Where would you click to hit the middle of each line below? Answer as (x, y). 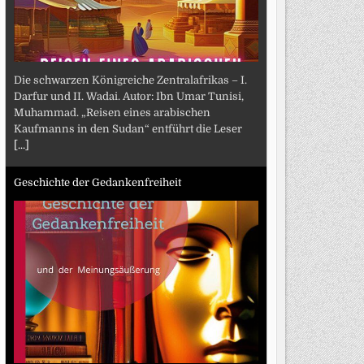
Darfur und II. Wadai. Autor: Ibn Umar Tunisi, (128, 96)
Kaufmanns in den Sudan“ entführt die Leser (128, 128)
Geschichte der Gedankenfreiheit (97, 183)
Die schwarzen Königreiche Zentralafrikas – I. (130, 80)
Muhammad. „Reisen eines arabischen (112, 112)
